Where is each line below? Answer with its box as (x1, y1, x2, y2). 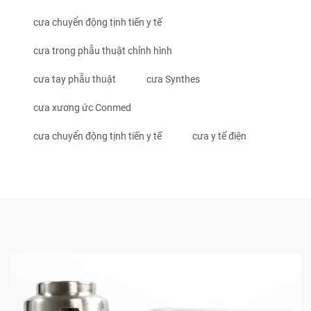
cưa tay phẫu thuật (33, 74, 116, 85)
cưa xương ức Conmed (33, 102, 131, 114)
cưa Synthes (146, 74, 200, 85)
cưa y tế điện (192, 131, 246, 142)
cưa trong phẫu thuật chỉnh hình (33, 45, 172, 57)
